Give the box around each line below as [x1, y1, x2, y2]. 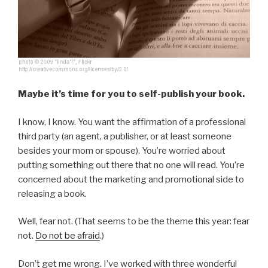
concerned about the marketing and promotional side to [18, 173, 244, 185]
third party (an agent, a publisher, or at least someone [18, 130, 232, 142]
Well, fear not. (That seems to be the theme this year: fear [18, 216, 249, 227]
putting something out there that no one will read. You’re [18, 159, 245, 170]
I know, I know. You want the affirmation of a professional [18, 116, 246, 127]
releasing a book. [18, 188, 87, 199]
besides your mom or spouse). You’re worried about [18, 145, 226, 156]
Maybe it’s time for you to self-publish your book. [18, 89, 245, 100]
